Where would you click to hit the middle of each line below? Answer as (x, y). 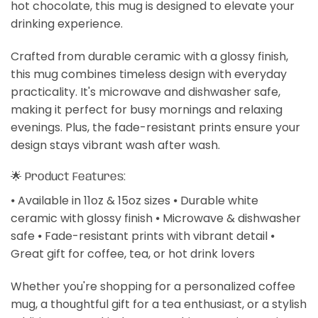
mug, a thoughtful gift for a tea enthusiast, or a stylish (159, 305)
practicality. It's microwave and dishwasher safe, (146, 92)
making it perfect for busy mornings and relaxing (147, 109)
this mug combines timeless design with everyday (149, 74)
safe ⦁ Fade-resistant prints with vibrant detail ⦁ (143, 236)
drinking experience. (67, 23)
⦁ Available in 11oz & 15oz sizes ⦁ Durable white (135, 201)
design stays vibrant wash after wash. (115, 145)
